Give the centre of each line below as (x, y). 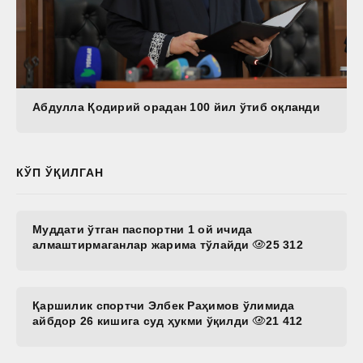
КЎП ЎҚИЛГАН (60, 172)
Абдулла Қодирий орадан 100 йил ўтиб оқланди (177, 107)
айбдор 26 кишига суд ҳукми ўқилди (143, 320)
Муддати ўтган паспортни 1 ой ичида (143, 229)
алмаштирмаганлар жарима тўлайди (143, 244)
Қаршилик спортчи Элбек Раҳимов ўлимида (164, 305)
